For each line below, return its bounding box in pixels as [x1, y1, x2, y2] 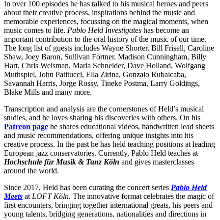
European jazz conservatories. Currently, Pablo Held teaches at [4, 149, 198, 158]
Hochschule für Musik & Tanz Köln [4, 158, 119, 166]
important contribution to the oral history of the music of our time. [4, 35, 206, 44]
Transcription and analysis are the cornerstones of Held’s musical [4, 105, 204, 113]
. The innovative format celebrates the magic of [69, 192, 214, 201]
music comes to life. [4, 26, 67, 35]
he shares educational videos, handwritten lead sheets [48, 122, 214, 131]
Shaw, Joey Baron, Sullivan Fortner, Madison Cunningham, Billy [4, 53, 206, 61]
